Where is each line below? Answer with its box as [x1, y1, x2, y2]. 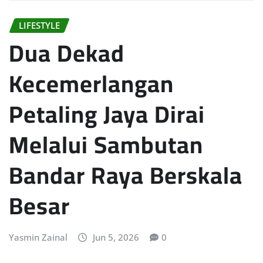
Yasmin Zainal [9, 231, 68, 244]
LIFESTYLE [19, 19, 60, 31]
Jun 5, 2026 [92, 231, 139, 244]
